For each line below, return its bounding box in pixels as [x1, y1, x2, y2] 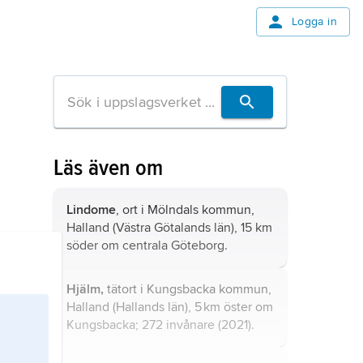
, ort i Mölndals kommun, [116, 202, 254, 218]
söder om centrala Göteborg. [66, 237, 228, 254]
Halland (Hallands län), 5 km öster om [66, 299, 273, 315]
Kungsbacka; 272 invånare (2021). [66, 317, 254, 333]
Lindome [66, 202, 116, 218]
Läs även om [53, 154, 164, 181]
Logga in [291, 15, 337, 28]
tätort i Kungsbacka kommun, [104, 281, 271, 297]
